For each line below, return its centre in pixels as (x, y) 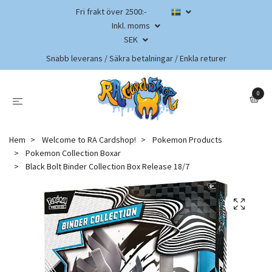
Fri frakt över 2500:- (111, 12)
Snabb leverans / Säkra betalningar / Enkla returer (136, 58)
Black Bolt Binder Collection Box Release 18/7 (107, 166)
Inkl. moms (132, 25)
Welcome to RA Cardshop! (89, 139)
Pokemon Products (187, 139)
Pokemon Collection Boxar (73, 153)
